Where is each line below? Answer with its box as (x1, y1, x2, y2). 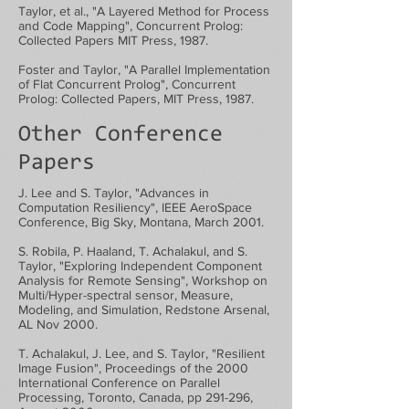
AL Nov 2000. (18, 317, 98, 331)
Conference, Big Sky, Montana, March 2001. (18, 215, 264, 229)
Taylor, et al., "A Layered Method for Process (18, 4, 269, 18)
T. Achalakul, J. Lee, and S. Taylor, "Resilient (18, 346, 265, 361)
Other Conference (18, 123, 223, 146)
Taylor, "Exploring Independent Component (18, 258, 262, 273)
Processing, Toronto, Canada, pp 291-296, (18, 390, 253, 404)
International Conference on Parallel (18, 375, 220, 390)
